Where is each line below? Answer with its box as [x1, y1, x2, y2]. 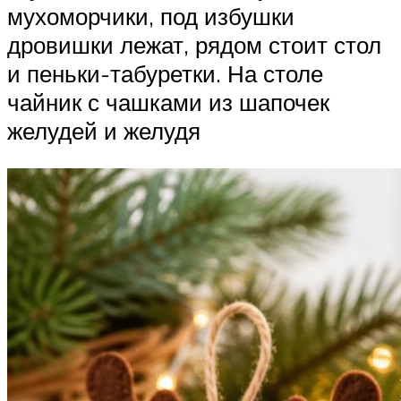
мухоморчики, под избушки [7, 2, 294, 31]
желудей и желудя [7, 116, 200, 146]
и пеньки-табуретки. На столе [7, 59, 323, 89]
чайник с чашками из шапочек [7, 88, 329, 117]
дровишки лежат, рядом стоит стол [7, 30, 381, 60]
